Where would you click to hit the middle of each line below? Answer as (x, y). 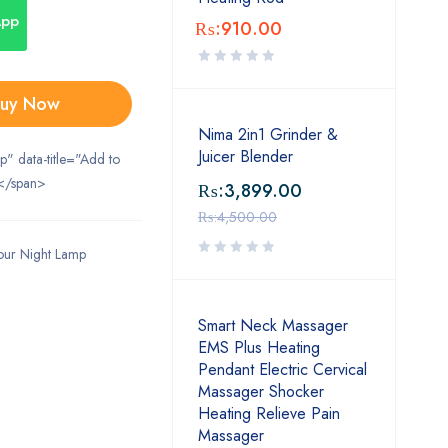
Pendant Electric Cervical (282, 369)
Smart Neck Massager (273, 325)
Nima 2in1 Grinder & (268, 134)
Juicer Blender (245, 156)
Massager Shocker (261, 391)
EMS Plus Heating (259, 347)
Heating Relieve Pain (269, 413)
